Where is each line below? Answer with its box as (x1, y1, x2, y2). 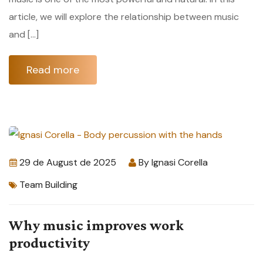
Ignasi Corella (151, 156, 208, 168)
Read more (26, 62, 79, 77)
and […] (9, 28, 39, 41)
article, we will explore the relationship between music (9, 10, 239, 23)
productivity (9, 234, 90, 251)
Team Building (19, 178, 77, 191)
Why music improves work (9, 217, 184, 233)
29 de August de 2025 (19, 156, 116, 168)
